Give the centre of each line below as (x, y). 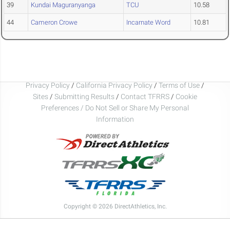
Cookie (186, 96)
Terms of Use (179, 85)
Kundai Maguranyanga (63, 5)
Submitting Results (84, 96)
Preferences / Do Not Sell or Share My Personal (115, 108)
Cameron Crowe (54, 23)
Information (115, 119)
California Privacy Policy (114, 85)
